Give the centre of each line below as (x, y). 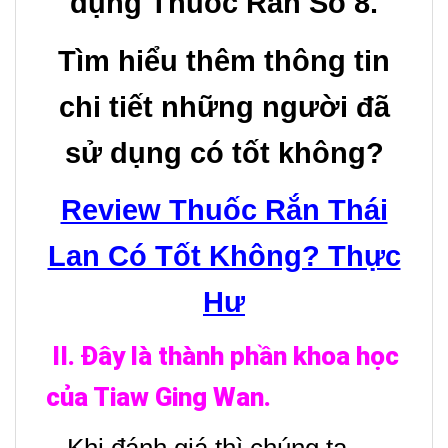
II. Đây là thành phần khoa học (225, 356)
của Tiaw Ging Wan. (161, 397)
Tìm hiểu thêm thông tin (224, 60)
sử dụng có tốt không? (224, 152)
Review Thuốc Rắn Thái (224, 209)
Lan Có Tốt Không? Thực (224, 255)
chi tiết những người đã (224, 106)
